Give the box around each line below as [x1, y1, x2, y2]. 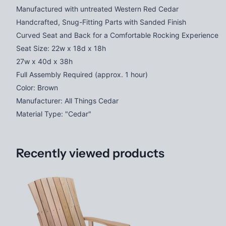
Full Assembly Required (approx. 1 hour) [16, 70, 148, 79]
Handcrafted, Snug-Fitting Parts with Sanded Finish [16, 17, 186, 26]
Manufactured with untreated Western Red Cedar [16, 4, 179, 13]
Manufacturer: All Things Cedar [16, 96, 119, 105]
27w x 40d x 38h [16, 56, 73, 66]
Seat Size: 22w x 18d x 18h [16, 43, 106, 52]
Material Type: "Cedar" [16, 109, 91, 118]
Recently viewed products [16, 145, 164, 160]
